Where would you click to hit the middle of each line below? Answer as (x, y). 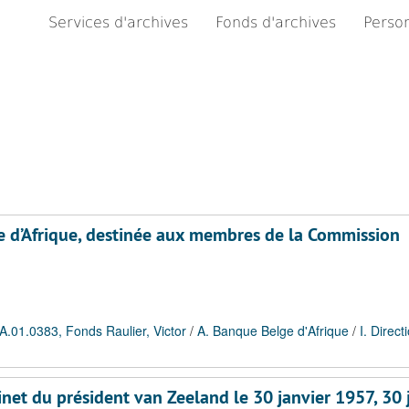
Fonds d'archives (276, 22)
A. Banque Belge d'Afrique (273, 330)
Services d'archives (118, 22)
